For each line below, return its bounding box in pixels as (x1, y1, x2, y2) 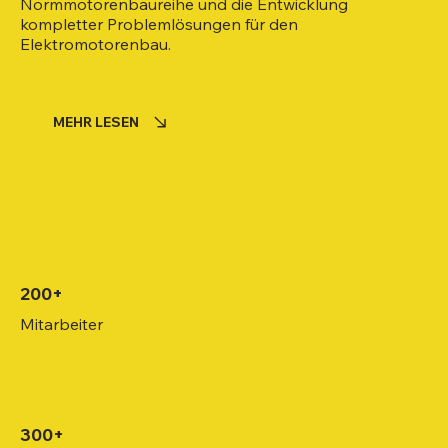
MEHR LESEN (53, 113, 139, 132)
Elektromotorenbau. (20, 33, 171, 54)
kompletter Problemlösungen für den (20, 13, 298, 34)
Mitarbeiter (20, 313, 104, 334)
